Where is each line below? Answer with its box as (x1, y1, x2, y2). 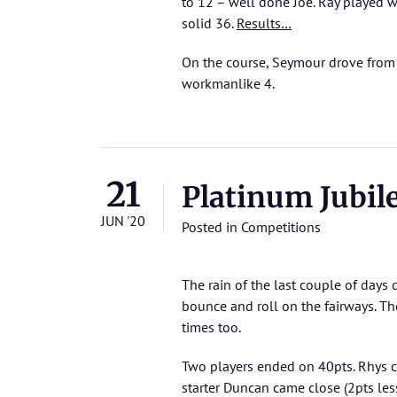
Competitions (241, 218, 321, 237)
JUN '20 (101, 212, 145, 230)
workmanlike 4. (182, 74, 275, 93)
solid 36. (182, 14, 237, 33)
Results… (237, 14, 292, 33)
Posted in (182, 218, 241, 237)
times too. (182, 318, 241, 337)
